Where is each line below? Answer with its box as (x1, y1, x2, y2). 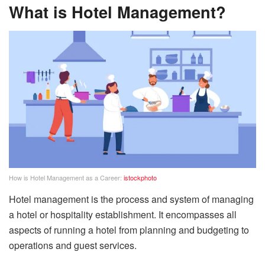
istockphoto (122, 173, 157, 183)
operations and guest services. (9, 238, 139, 253)
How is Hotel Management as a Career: (9, 173, 122, 183)
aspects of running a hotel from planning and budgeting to (9, 223, 249, 237)
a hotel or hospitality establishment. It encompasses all (9, 208, 237, 222)
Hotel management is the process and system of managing (9, 192, 254, 206)
